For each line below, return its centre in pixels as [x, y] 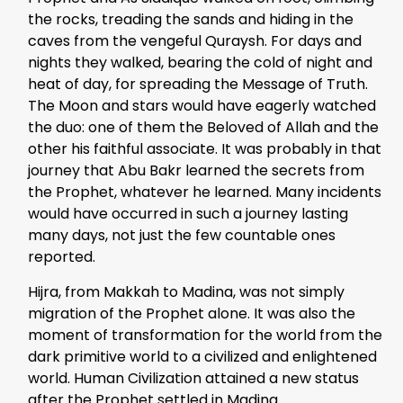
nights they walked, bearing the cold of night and [200, 63]
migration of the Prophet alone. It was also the [192, 313]
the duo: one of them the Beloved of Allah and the [203, 128]
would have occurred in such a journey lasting [188, 214]
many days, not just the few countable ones [182, 236]
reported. [62, 257]
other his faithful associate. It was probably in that [205, 149]
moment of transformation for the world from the [205, 335]
